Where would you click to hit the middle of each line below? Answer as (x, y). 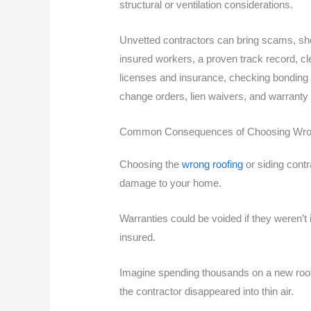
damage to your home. (171, 183)
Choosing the (151, 164)
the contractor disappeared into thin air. (207, 291)
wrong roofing (213, 164)
